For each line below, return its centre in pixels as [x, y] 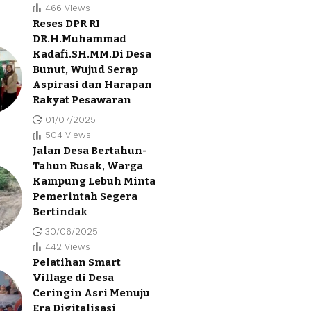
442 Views [67, 246]
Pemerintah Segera [85, 196]
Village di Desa [73, 277]
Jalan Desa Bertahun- [90, 150]
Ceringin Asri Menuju [91, 293]
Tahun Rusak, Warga [88, 166]
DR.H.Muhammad [79, 39]
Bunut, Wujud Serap [85, 69]
